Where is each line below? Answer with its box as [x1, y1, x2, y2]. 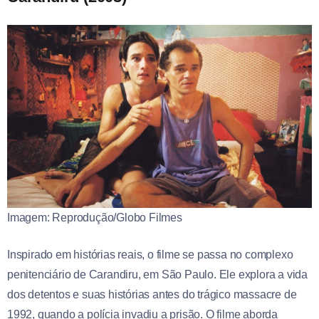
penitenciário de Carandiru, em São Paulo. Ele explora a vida [7, 268, 308, 281]
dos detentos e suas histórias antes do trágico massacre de [7, 288, 297, 301]
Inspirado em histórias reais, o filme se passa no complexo [7, 249, 293, 261]
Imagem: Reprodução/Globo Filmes [7, 211, 182, 224]
